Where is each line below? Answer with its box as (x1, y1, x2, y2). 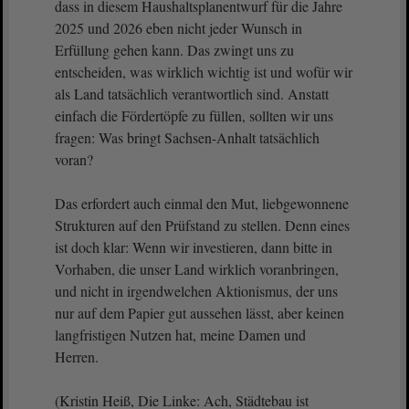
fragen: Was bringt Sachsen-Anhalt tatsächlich (55, 128, 320, 147)
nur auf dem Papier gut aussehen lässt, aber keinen (55, 303, 344, 322)
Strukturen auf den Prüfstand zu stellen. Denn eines (55, 215, 350, 235)
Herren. (55, 347, 103, 366)
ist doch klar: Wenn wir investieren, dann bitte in (55, 237, 332, 257)
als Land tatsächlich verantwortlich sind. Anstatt (55, 84, 329, 103)
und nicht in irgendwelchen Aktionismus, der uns (55, 281, 338, 300)
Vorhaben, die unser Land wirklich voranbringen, (55, 259, 339, 278)
